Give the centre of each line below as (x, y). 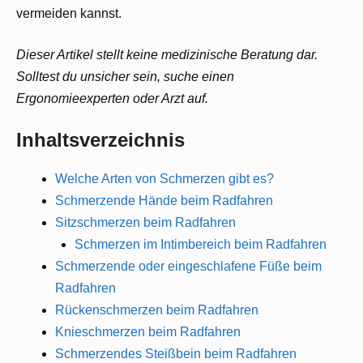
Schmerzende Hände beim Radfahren (164, 200)
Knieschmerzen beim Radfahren (148, 331)
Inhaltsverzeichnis (100, 139)
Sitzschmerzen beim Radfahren (145, 222)
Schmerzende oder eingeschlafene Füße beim (188, 266)
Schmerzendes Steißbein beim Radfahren (176, 353)
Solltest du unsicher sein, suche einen (125, 76)
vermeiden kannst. (69, 13)
